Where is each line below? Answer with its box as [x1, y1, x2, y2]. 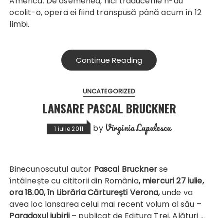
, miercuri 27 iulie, [138, 175, 204, 187]
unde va [162, 187, 193, 199]
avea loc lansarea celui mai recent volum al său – [9, 199, 201, 210]
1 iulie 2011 [54, 125, 84, 133]
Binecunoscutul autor [14, 163, 94, 175]
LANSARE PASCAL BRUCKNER [42, 99, 176, 117]
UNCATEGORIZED [82, 87, 136, 96]
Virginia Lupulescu [105, 121, 171, 135]
